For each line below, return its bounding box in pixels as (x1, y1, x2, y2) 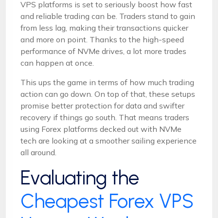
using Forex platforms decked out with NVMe (20, 124, 182, 134)
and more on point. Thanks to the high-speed (20, 34, 184, 44)
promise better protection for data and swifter (20, 100, 184, 110)
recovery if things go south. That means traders (20, 112, 189, 122)
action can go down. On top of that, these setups (20, 89, 195, 99)
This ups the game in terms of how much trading (20, 77, 194, 87)
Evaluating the (20, 165, 139, 189)
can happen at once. (20, 57, 96, 68)
